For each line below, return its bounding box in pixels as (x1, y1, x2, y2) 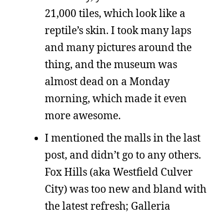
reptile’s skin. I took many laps (45, 23, 191, 37)
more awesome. (45, 109, 121, 122)
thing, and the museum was (45, 57, 177, 71)
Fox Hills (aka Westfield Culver (45, 164, 193, 179)
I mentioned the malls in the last (45, 130, 200, 145)
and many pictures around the (45, 40, 192, 54)
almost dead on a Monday (45, 74, 170, 88)
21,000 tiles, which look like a (45, 6, 185, 20)
